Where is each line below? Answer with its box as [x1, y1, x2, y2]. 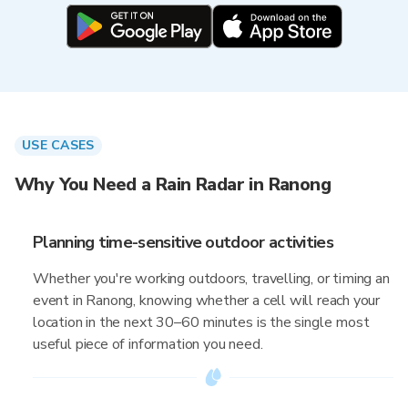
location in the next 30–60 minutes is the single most [33, 312, 370, 332]
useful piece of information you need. [33, 334, 263, 354]
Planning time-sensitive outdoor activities [33, 231, 334, 253]
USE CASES [22, 137, 95, 154]
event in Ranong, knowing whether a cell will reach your [33, 291, 381, 311]
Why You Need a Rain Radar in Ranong [15, 172, 331, 197]
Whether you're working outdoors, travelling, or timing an [33, 269, 390, 289]
